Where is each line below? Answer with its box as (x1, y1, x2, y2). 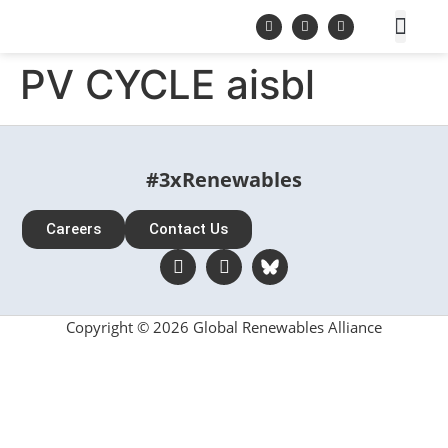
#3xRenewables (146, 166, 302, 193)
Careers (46, 220, 102, 238)
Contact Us (149, 220, 229, 238)
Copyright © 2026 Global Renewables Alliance (66, 317, 382, 337)
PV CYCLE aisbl (20, 60, 315, 109)
